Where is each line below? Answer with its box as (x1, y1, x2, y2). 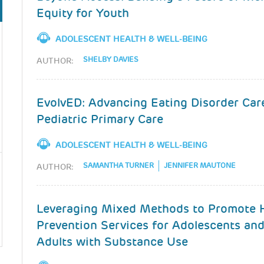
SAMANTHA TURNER (83, 161, 154, 171)
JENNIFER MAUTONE (164, 161, 236, 171)
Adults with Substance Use (37, 234, 189, 249)
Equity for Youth (37, 5, 130, 21)
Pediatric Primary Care (37, 111, 164, 127)
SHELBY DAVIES (83, 55, 139, 65)
